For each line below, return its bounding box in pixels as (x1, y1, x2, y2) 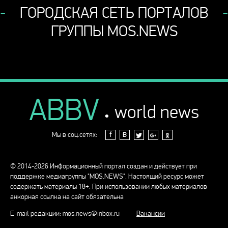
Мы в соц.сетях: (51, 130, 97, 139)
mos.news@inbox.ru (63, 209, 120, 218)
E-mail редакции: (10, 209, 63, 218)
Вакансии (136, 209, 165, 218)
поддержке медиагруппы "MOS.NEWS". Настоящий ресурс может (10, 172, 204, 181)
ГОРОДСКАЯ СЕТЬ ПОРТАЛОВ (19, 4, 209, 22)
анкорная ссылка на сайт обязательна (10, 192, 124, 202)
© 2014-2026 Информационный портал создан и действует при (10, 162, 197, 171)
